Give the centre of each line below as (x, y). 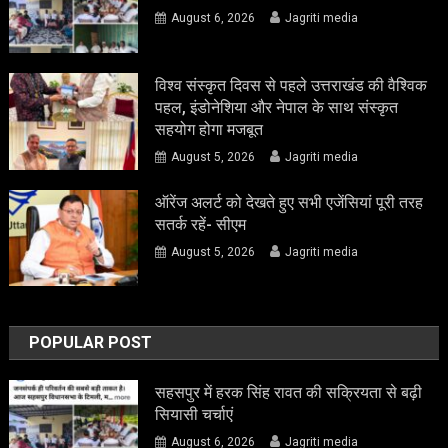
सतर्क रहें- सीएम (201, 224)
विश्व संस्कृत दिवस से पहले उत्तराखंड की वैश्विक (291, 85)
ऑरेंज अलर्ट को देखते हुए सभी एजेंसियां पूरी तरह (289, 202)
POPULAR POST (91, 343)
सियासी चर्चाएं (194, 415)
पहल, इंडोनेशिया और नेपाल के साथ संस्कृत (277, 107)
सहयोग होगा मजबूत (209, 129)
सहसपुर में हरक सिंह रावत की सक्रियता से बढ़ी (289, 393)
